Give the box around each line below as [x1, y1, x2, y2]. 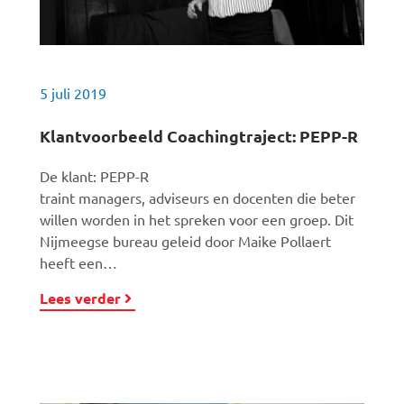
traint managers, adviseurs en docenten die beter [40, 188, 355, 207]
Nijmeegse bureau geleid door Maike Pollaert [40, 232, 331, 250]
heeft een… [40, 253, 117, 271]
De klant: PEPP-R [40, 167, 149, 185]
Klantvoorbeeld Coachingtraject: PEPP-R [40, 125, 358, 146]
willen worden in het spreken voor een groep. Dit [40, 210, 353, 228]
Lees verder [40, 289, 121, 308]
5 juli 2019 [40, 84, 106, 102]
